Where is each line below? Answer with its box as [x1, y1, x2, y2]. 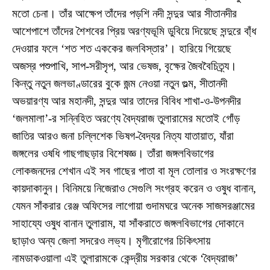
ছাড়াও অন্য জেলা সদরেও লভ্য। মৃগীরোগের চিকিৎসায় [12, 234, 210, 247]
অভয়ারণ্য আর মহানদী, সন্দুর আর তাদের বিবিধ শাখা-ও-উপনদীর [12, 94, 241, 107]
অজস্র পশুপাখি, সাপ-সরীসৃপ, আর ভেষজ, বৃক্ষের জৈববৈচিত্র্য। [12, 59, 237, 72]
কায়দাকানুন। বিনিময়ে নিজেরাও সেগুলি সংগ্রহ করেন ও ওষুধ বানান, [12, 181, 256, 195]
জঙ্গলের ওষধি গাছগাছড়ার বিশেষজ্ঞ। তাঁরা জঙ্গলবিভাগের [12, 146, 214, 160]
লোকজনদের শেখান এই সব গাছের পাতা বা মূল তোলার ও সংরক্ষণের [12, 164, 256, 177]
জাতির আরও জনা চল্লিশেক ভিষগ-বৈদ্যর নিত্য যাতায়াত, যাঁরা [12, 129, 234, 142]
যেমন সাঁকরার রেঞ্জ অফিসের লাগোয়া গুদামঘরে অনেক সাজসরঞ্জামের [12, 199, 255, 212]
